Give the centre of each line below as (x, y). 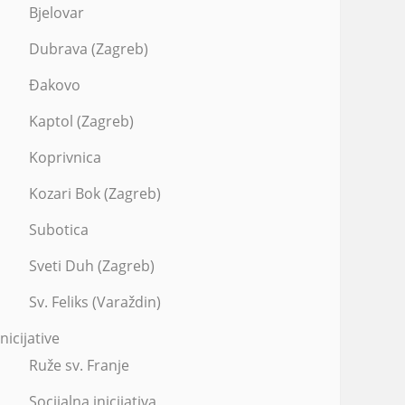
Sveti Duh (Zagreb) (92, 266)
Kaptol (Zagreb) (81, 121)
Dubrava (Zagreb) (89, 49)
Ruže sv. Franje (79, 365)
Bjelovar (57, 13)
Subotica (59, 230)
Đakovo (55, 85)
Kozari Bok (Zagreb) (95, 193)
